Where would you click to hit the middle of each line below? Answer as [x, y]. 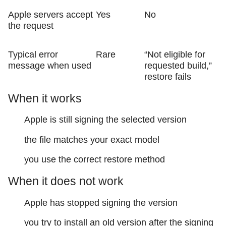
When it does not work [66, 181]
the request [31, 26]
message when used [50, 66]
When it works [45, 98]
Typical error [33, 55]
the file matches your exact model [92, 139]
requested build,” [178, 66]
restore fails [168, 77]
